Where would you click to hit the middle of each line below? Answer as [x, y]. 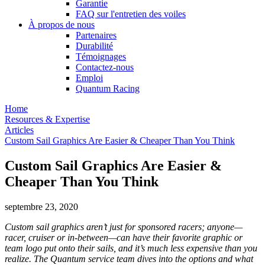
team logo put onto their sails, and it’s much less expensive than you [131, 248]
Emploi [89, 78]
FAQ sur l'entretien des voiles [131, 14]
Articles [19, 130]
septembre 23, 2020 [41, 206]
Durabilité [94, 46]
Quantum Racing [108, 88]
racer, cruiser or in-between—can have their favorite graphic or [124, 237]
